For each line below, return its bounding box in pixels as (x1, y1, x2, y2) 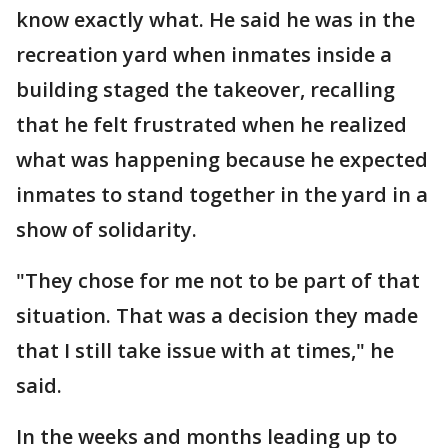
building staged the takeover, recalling (16, 76, 395, 103)
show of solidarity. (16, 216, 197, 243)
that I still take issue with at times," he (16, 337, 394, 364)
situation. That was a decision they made (16, 302, 418, 329)
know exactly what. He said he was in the (16, 6, 415, 33)
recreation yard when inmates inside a (16, 41, 392, 68)
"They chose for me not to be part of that (16, 267, 420, 294)
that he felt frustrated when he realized (16, 111, 407, 138)
